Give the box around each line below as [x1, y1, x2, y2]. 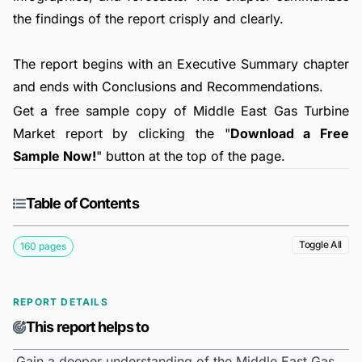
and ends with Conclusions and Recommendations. [13, 78, 323, 95]
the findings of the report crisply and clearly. [13, 11, 284, 27]
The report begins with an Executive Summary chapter [13, 56, 349, 72]
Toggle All [299, 238, 342, 251]
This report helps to [26, 318, 149, 336]
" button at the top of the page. [96, 147, 285, 164]
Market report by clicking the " [13, 124, 230, 141]
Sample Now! [13, 147, 96, 164]
